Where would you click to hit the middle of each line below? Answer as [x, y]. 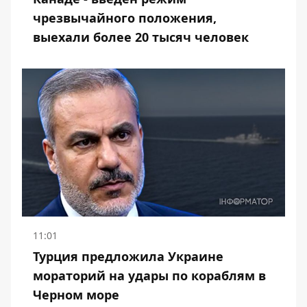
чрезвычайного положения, [125, 18]
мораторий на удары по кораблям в [149, 275]
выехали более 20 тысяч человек [141, 37]
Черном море [76, 295]
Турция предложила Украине [128, 256]
